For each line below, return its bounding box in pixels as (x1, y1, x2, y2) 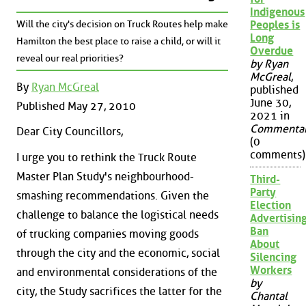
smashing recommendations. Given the (16, 189, 209, 202)
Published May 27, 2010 (16, 99, 136, 113)
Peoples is (250, 18, 301, 32)
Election (250, 199, 292, 212)
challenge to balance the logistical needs (16, 208, 219, 221)
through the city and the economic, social (16, 247, 220, 260)
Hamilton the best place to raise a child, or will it (16, 36, 221, 48)
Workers (250, 264, 292, 277)
